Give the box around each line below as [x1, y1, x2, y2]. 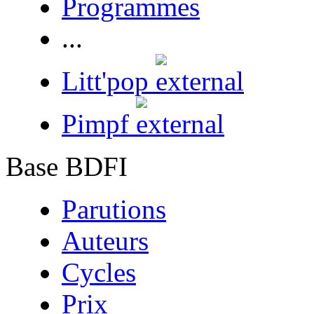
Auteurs [62, 226, 149, 256]
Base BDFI [6, 151, 128, 182]
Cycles [62, 257, 136, 287]
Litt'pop [62, 66, 156, 96]
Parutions [62, 194, 166, 224]
